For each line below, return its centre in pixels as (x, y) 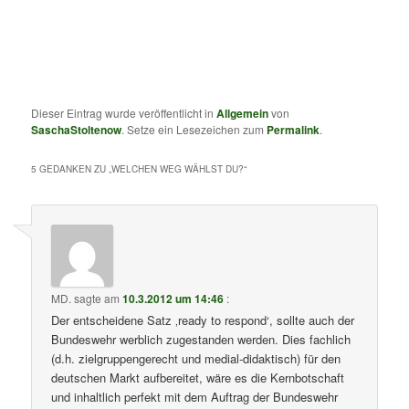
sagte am (97, 299)
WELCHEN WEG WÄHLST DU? (178, 169)
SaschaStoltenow (77, 130)
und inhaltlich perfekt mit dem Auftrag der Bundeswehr (195, 397)
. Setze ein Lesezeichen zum (194, 129)
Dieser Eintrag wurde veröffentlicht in (124, 113)
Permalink (294, 130)
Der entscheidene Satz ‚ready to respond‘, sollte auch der (203, 320)
